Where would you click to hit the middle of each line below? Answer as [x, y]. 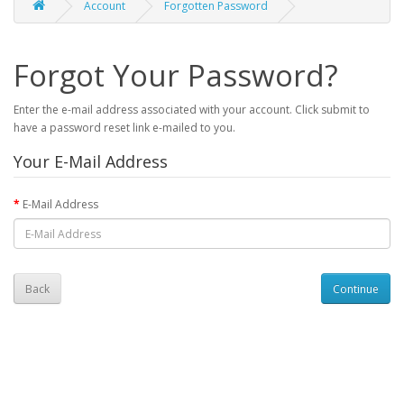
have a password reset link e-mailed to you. [124, 128]
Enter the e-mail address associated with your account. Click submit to [192, 110]
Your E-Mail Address [91, 161]
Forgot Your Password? [176, 75]
